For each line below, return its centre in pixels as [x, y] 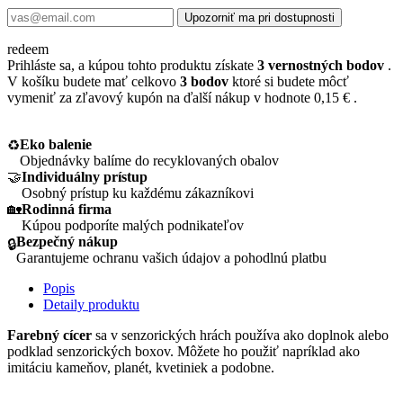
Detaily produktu [91, 305]
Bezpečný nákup [67, 242]
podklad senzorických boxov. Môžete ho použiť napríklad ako [184, 352]
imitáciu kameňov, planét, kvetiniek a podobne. [141, 368]
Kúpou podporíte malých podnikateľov [133, 226]
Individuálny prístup [85, 177]
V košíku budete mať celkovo [94, 82]
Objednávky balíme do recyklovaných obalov [149, 161]
